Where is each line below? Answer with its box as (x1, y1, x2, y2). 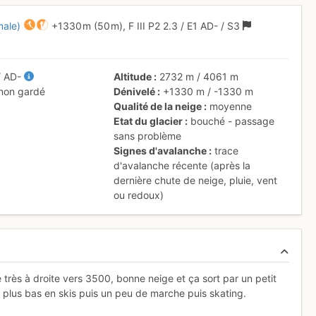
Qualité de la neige (114, 99, 202, 112)
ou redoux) (114, 188, 164, 201)
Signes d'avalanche (114, 144, 207, 157)
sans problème (114, 129, 182, 142)
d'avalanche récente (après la (114, 159, 251, 171)
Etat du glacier (114, 114, 183, 127)
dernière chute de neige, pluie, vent (114, 174, 278, 186)
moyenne (209, 99, 253, 112)
